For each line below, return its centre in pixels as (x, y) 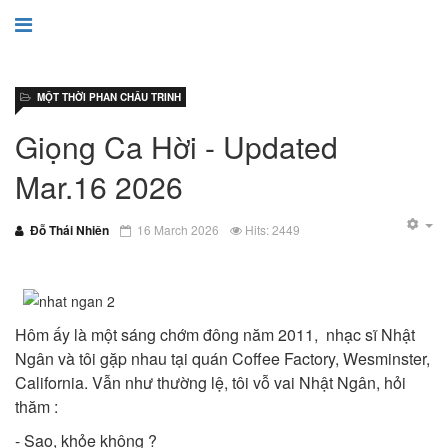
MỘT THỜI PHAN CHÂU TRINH (109, 97)
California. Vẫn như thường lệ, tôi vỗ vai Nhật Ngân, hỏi (210, 382)
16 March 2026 (178, 229)
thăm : (36, 406)
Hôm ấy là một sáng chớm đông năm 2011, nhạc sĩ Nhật (215, 334)
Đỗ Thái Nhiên (69, 230)
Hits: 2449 (272, 229)
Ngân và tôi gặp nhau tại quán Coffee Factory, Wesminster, (222, 358)
